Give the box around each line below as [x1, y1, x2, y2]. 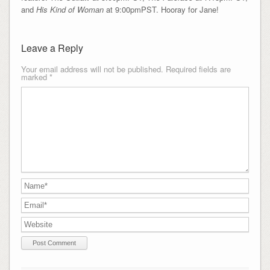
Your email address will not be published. [20, 63, 163, 75]
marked [20, 71, 49, 83]
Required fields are [165, 63, 231, 75]
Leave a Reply [20, 40, 83, 55]
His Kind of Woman [36, 3, 104, 15]
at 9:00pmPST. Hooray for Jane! [103, 3, 221, 15]
